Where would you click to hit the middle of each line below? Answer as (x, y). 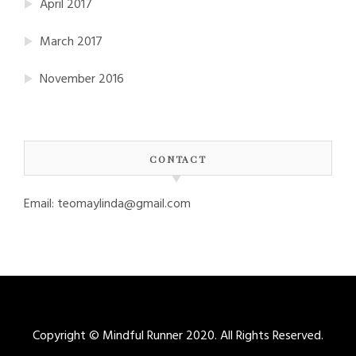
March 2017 (71, 43)
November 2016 (82, 80)
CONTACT (178, 159)
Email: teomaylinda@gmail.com (107, 205)
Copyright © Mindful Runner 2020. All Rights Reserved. (178, 337)
